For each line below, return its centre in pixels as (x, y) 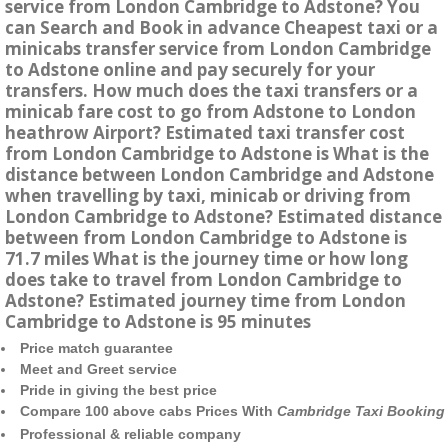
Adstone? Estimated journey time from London (205, 301)
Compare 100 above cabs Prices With (148, 411)
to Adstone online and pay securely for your (190, 70)
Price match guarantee (96, 348)
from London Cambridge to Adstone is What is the (217, 154)
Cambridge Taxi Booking (361, 411)
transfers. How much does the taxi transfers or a (211, 91)
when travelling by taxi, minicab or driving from (208, 196)
